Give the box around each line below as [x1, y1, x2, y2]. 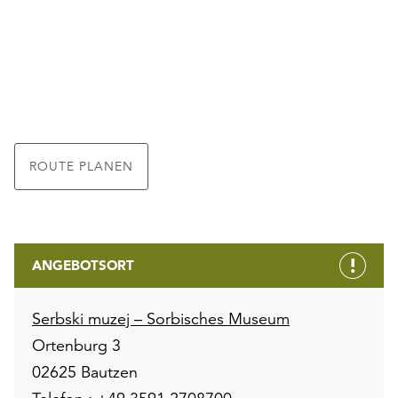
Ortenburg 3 [32, 334, 121, 355]
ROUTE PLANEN [29, 157, 133, 174]
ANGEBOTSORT [32, 256, 134, 274]
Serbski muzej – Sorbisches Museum [32, 307, 290, 329]
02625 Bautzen [32, 361, 138, 382]
